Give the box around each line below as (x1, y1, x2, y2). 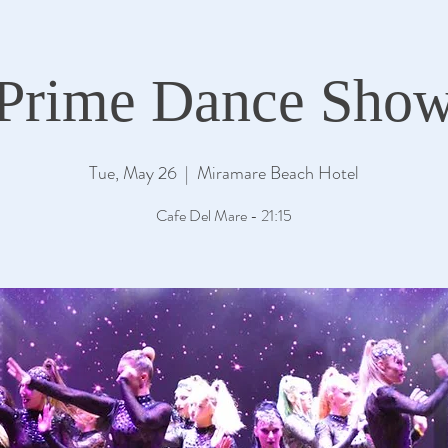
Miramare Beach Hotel (197, 160, 359, 186)
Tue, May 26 (89, 160, 177, 186)
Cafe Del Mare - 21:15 (156, 204, 292, 227)
